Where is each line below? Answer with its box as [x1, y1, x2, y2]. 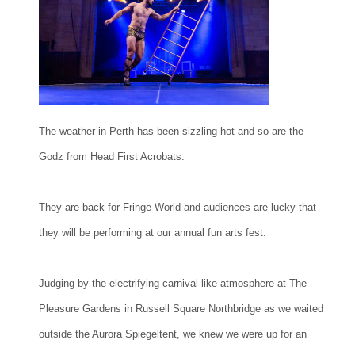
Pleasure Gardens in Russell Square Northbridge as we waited [39, 302, 323, 315]
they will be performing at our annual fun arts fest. [39, 226, 266, 239]
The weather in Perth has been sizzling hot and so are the [39, 124, 303, 137]
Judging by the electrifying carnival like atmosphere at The [39, 277, 307, 289]
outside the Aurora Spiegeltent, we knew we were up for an [39, 327, 307, 340]
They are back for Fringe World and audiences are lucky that [39, 200, 316, 213]
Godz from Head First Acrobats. [39, 150, 185, 162]
